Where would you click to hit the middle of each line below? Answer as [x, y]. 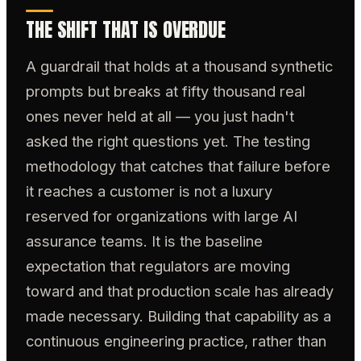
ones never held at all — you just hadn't [160, 116]
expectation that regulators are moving [158, 266]
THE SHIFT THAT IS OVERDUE [126, 29]
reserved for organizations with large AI [162, 216]
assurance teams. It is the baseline [144, 241]
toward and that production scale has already [180, 290]
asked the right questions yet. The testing [168, 141]
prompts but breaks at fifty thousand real [166, 91]
